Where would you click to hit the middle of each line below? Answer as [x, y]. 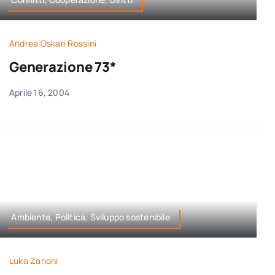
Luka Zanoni [33, 261]
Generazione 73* [62, 67]
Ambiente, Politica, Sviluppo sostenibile [91, 217]
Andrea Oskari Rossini [53, 44]
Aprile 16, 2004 [39, 93]
